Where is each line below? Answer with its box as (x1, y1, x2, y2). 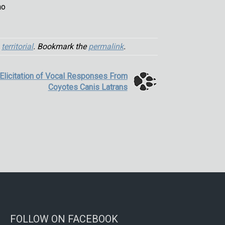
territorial (2, 41, 33, 51)
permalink (88, 41, 124, 51)
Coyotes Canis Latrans (48, 82, 128, 92)
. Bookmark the (33, 41, 88, 51)
